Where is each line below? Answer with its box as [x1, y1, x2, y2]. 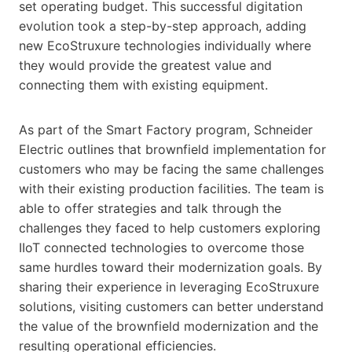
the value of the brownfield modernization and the [19, 317, 318, 334]
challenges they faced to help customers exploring [19, 219, 321, 236]
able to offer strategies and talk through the [19, 200, 281, 216]
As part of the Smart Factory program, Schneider [19, 121, 313, 137]
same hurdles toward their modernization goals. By [19, 258, 322, 275]
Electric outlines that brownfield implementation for [19, 141, 326, 157]
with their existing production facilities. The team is [19, 180, 324, 196]
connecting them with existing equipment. [19, 76, 272, 93]
